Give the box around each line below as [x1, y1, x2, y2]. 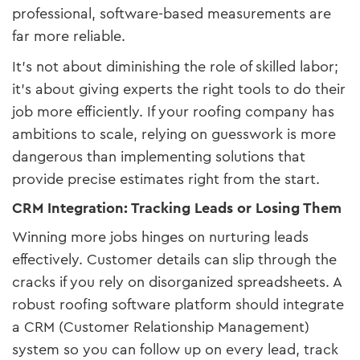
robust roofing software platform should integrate [12, 293, 344, 315]
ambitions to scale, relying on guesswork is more [12, 123, 336, 145]
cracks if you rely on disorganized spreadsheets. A [12, 271, 342, 292]
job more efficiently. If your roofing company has [12, 100, 334, 122]
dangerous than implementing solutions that [12, 145, 305, 167]
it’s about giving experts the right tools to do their [12, 78, 346, 100]
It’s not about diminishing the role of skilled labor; [12, 55, 338, 77]
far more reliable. [12, 25, 125, 47]
